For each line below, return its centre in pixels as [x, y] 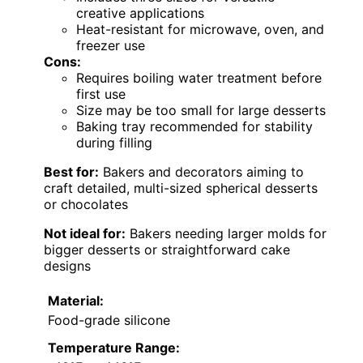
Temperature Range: [114, 347]
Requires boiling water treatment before [199, 77]
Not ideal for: [85, 233]
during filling [114, 142]
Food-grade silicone [109, 320]
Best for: [71, 171]
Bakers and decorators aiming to [201, 171]
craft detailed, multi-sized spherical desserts [181, 188]
